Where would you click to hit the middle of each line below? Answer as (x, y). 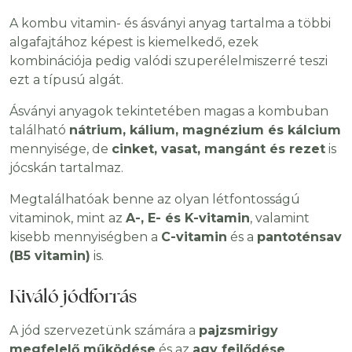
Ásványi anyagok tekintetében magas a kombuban (169, 112)
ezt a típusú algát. (66, 80)
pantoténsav (299, 237)
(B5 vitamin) (50, 256)
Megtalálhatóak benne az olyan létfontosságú (155, 200)
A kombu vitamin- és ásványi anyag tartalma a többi (170, 24)
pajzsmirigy (238, 331)
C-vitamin (194, 237)
